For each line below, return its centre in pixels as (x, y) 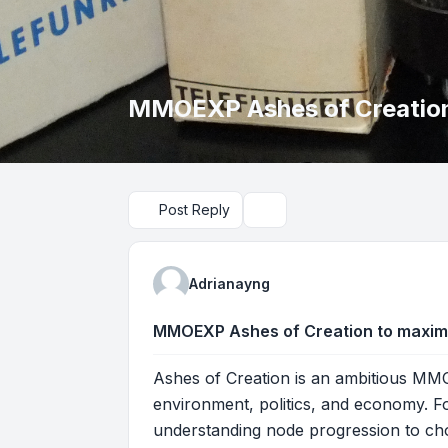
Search (278, 218)
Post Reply (194, 210)
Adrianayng (229, 284)
